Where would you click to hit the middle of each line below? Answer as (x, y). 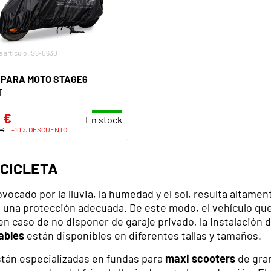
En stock (103, 119)
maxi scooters (200, 258)
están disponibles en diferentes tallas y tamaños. (143, 235)
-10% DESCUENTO (40, 129)
